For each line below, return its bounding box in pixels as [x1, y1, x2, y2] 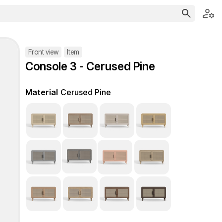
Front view [28, 48, 58, 56]
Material [25, 87, 58, 97]
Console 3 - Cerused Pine [25, 59, 155, 73]
